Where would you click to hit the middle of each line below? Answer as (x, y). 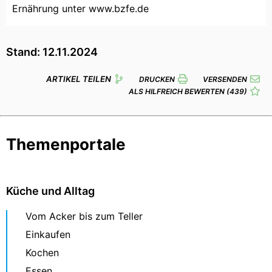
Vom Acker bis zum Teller (84, 216)
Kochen (42, 253)
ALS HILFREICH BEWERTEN (178, 91)
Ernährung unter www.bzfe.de (80, 9)
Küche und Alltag (50, 191)
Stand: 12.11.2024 (52, 52)
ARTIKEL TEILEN (79, 79)
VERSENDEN (225, 79)
